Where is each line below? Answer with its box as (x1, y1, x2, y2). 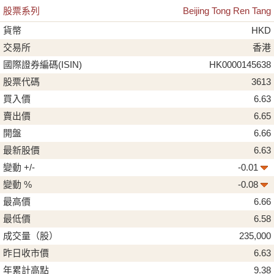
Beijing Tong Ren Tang (183, 6, 271, 16)
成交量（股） (3, 231, 61, 241)
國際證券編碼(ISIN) (3, 59, 84, 70)
